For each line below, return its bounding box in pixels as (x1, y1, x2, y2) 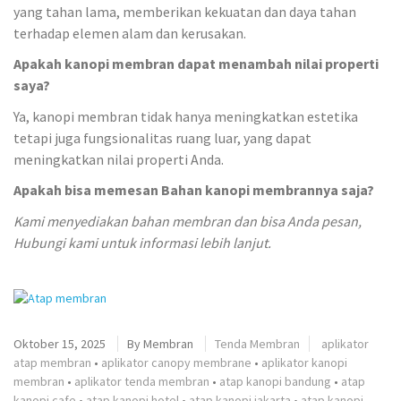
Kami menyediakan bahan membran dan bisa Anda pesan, (13, 211, 362, 230)
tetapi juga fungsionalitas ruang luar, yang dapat (13, 128, 311, 147)
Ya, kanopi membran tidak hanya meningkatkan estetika (13, 107, 358, 125)
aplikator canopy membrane (101, 354, 252, 371)
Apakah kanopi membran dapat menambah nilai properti (13, 55, 379, 73)
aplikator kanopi (261, 354, 347, 371)
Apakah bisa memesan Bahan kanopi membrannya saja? (13, 181, 374, 200)
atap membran (13, 354, 91, 371)
